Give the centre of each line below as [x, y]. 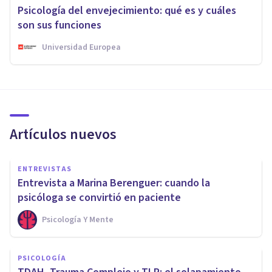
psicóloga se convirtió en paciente [99, 197]
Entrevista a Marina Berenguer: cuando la [114, 183]
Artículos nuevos [63, 134]
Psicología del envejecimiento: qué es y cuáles [127, 10]
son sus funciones [59, 25]
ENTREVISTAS [45, 169]
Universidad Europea [81, 47]
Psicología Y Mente [78, 219]
